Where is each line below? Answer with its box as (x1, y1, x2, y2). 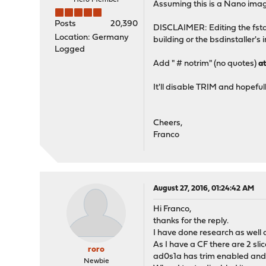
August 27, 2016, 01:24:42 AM (153, 185, 255, 192)
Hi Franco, (153, 205, 192, 214)
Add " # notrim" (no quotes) (153, 59, 259, 68)
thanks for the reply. (153, 217, 229, 226)
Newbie (83, 258, 109, 265)
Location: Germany (55, 33, 129, 42)
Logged (55, 45, 85, 54)
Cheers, (153, 119, 183, 128)
